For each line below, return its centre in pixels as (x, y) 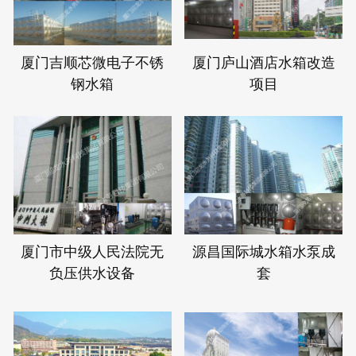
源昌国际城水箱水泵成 (263, 251)
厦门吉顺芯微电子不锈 (93, 62)
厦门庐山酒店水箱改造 (263, 62)
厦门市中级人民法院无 (93, 251)
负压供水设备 (93, 272)
